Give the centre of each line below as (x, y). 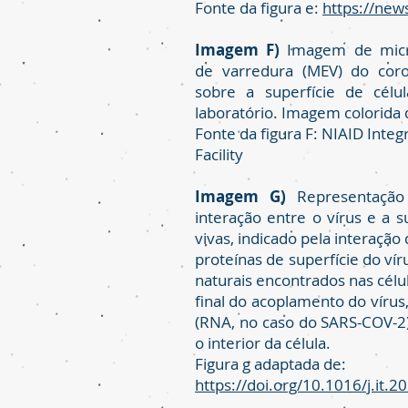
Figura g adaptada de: (270, 364)
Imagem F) (238, 50)
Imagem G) (240, 196)
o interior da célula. (263, 343)
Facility (219, 154)
